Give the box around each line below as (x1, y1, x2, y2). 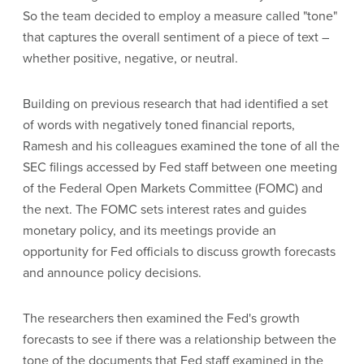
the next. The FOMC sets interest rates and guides (23, 200, 306, 218)
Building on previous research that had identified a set (23, 94, 328, 112)
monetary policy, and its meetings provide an (23, 221, 276, 239)
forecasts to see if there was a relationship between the (23, 330, 336, 348)
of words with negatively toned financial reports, (23, 115, 295, 133)
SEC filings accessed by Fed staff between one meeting (23, 158, 337, 175)
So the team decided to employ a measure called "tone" (23, 6, 337, 24)
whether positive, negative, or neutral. (23, 49, 238, 67)
